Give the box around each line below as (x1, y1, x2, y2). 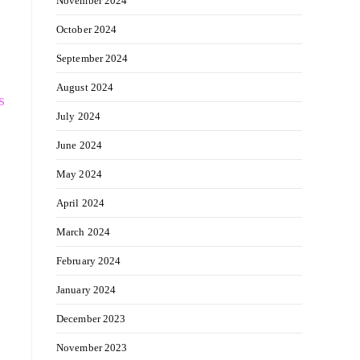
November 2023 (56, 342, 128, 354)
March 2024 (56, 226, 110, 238)
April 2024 (56, 197, 104, 209)
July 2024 (56, 110, 100, 122)
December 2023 (56, 313, 126, 325)
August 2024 (56, 81, 114, 93)
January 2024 (56, 284, 117, 296)
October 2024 (56, 23, 117, 35)
